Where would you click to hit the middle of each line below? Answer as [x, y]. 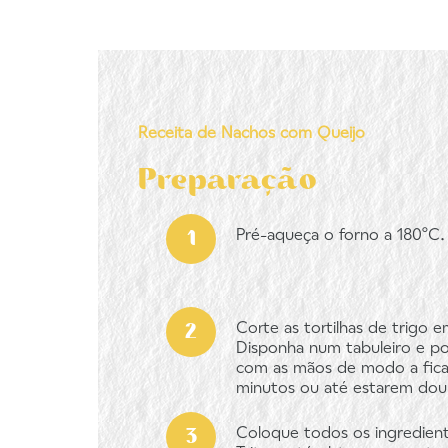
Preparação [227, 178]
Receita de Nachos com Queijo [251, 134]
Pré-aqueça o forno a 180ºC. [340, 236]
